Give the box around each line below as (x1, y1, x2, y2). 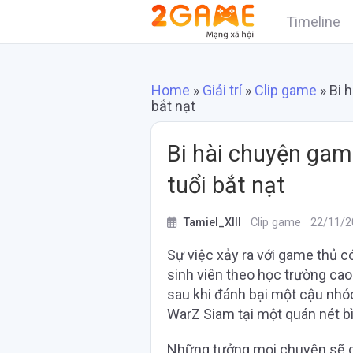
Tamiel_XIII (180, 216, 244, 229)
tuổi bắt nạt (167, 172, 285, 199)
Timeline (286, 13, 341, 30)
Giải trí (203, 82, 242, 98)
